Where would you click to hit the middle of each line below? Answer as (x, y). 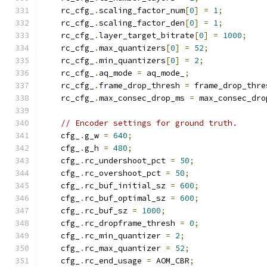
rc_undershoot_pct (128, 161)
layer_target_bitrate (147, 35)
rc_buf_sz (108, 211)
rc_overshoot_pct (125, 173)
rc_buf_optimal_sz (128, 198)
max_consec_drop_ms (144, 98)
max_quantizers (132, 48)
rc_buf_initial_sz (128, 186)
